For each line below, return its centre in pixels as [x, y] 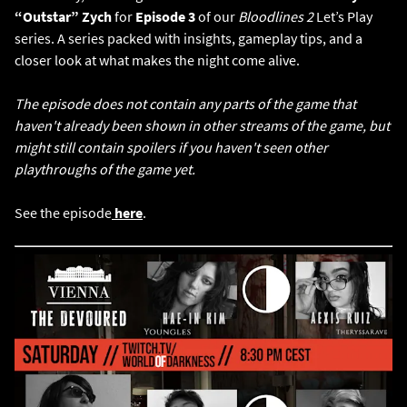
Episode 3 [165, 16]
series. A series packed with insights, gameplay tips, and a [189, 38]
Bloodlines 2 [276, 16]
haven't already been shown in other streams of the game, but [202, 125]
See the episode [63, 213]
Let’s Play [343, 16]
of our [217, 16]
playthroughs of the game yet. [105, 169]
